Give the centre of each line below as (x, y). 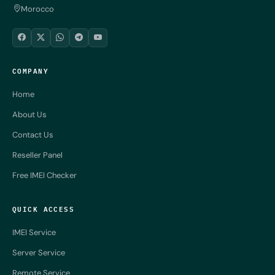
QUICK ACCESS (44, 208)
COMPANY (31, 70)
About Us (29, 114)
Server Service (39, 252)
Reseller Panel (37, 155)
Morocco (37, 9)
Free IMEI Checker (45, 175)
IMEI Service (34, 232)
